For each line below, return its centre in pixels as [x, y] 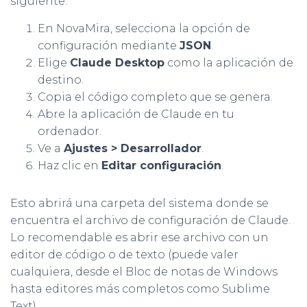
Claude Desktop [117, 63]
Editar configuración [161, 166]
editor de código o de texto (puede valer [124, 255]
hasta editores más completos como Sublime [140, 289]
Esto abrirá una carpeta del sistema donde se [139, 204]
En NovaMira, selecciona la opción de [144, 29]
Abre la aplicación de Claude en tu [136, 114]
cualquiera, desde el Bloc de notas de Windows [144, 272]
